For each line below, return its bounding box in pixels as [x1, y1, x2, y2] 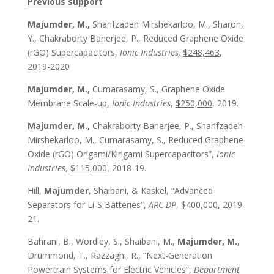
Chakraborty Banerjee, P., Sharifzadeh [89, 120, 243, 131]
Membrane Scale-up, [27, 97, 112, 109]
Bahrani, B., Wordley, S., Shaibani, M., [27, 235, 177, 247]
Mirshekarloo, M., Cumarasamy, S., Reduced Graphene [27, 134, 243, 146]
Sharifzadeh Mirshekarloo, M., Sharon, [89, 18, 243, 30]
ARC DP [148, 199, 176, 210]
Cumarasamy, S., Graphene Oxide [89, 83, 225, 95]
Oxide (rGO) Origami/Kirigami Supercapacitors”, [27, 148, 217, 160]
